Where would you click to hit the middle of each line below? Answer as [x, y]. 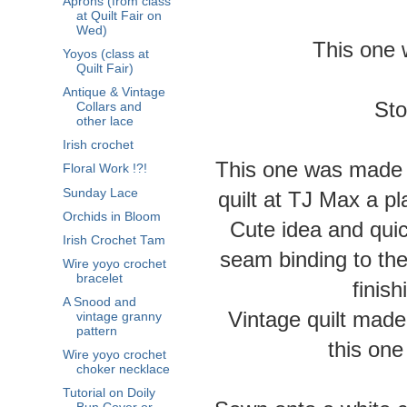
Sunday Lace [100, 193]
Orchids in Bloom [111, 216]
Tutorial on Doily [109, 393]
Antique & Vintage [114, 93]
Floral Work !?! [104, 169]
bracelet [99, 278]
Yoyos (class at [105, 54]
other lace [104, 122]
